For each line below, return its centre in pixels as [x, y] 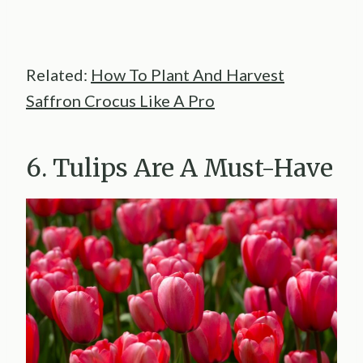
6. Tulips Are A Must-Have [179, 168]
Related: [58, 75]
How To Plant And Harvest [188, 75]
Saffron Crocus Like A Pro [120, 101]
